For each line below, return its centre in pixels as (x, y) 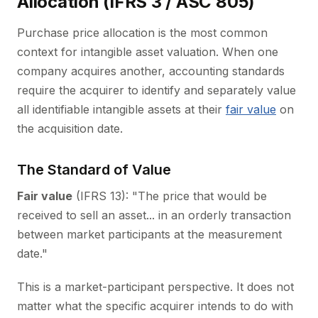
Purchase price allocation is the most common (142, 33)
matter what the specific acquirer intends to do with (155, 306)
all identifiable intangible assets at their (121, 109)
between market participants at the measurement (149, 234)
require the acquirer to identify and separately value (157, 90)
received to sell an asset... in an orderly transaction (154, 215)
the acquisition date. (70, 128)
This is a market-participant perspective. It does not (155, 287)
